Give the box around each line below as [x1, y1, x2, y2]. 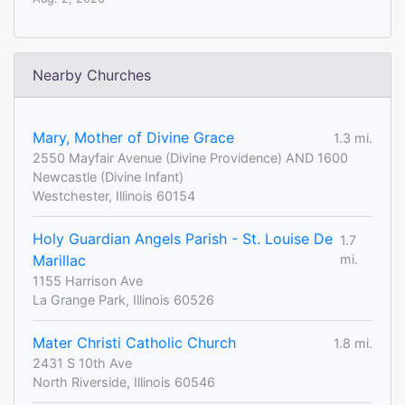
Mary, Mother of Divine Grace [33, 128, 234, 147]
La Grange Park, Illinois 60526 [33, 292, 214, 308]
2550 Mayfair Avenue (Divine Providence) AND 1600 [33, 150, 348, 166]
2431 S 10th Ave [33, 355, 132, 372]
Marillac [33, 251, 86, 270]
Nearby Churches [33, 66, 151, 85]
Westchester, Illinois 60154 [33, 188, 195, 204]
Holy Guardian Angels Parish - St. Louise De [33, 230, 333, 249]
